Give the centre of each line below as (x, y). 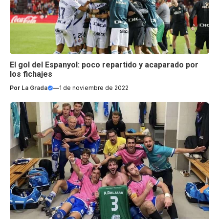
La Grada (34, 88)
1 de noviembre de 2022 (94, 88)
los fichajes (31, 74)
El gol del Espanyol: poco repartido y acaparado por (104, 65)
